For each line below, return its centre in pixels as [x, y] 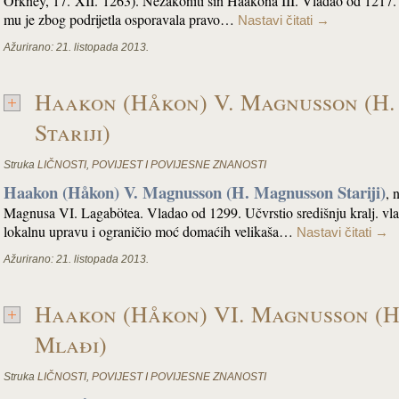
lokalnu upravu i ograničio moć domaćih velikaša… [150, 231]
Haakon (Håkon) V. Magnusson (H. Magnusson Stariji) [195, 192]
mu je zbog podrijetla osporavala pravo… [121, 19]
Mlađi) [71, 344]
